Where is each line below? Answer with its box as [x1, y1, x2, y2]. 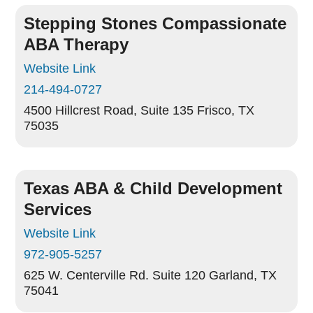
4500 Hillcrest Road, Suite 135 [24, 103, 194, 117]
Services [24, 200, 92, 219]
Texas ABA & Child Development [24, 179, 283, 198]
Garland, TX [209, 268, 277, 282]
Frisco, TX [197, 103, 255, 117]
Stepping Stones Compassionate [24, 14, 287, 33]
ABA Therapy [24, 35, 129, 54]
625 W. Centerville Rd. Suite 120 [24, 268, 206, 282]
